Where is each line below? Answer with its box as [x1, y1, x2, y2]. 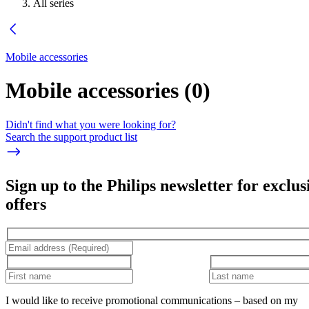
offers [6, 195, 46, 213]
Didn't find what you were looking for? [6, 118, 176, 130]
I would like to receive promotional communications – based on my [6, 294, 298, 306]
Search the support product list [6, 130, 137, 143]
